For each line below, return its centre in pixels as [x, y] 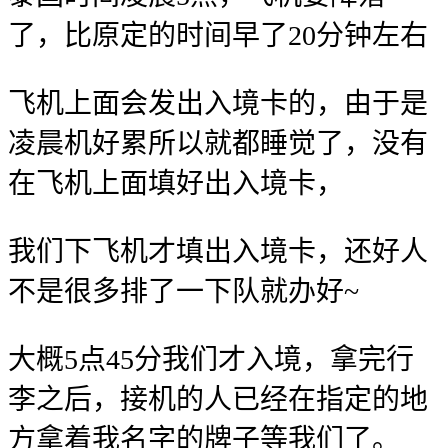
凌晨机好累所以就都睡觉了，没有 [218, 143]
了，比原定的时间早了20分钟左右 [218, 35]
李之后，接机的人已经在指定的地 [218, 399]
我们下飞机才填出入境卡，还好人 [218, 251]
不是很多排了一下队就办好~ [183, 291]
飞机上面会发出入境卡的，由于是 [218, 103]
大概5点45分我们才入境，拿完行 [211, 359]
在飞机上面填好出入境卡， [176, 183]
